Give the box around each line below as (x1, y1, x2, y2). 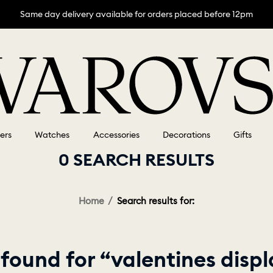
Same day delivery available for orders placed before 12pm (20, 9, 253, 19)
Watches (35, 129, 70, 141)
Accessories (93, 129, 140, 141)
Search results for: (116, 195, 194, 207)
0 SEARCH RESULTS (58, 149, 214, 171)
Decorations (162, 129, 210, 141)
